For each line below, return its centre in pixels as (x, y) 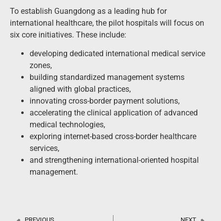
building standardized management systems (107, 77)
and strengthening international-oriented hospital (114, 160)
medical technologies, (67, 125)
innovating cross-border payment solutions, (105, 101)
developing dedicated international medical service (117, 54)
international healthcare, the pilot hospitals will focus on (107, 23)
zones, (41, 66)
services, (44, 148)
